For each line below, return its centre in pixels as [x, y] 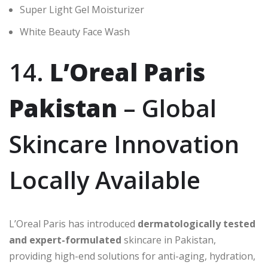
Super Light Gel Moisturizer [82, 10]
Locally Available [105, 180]
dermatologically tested [197, 224]
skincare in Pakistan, [169, 240]
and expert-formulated [65, 240]
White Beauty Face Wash [75, 32]
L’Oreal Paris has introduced [73, 224]
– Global [167, 108]
